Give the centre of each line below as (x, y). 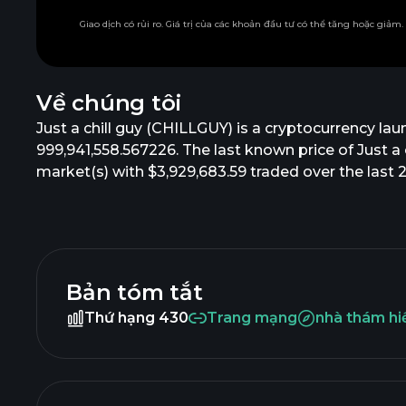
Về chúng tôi (110, 103)
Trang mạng (252, 318)
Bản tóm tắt (135, 292)
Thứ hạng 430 (136, 318)
